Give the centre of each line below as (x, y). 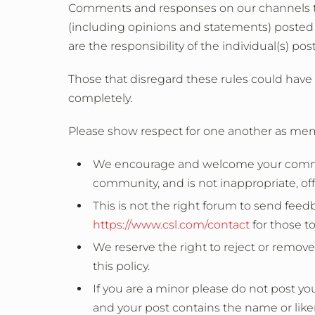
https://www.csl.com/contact (171, 225)
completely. (100, 98)
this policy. (121, 266)
